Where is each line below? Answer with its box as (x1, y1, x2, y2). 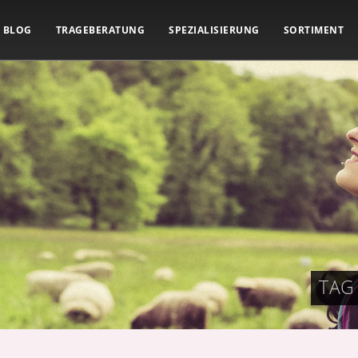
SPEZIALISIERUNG (169, 23, 260, 37)
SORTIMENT (283, 23, 344, 37)
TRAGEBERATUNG (55, 23, 145, 37)
